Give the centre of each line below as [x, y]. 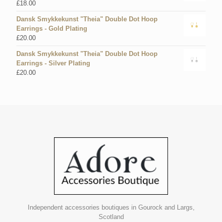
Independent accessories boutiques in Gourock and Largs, [111, 207]
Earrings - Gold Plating [52, 29]
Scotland [111, 217]
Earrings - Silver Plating [53, 63]
